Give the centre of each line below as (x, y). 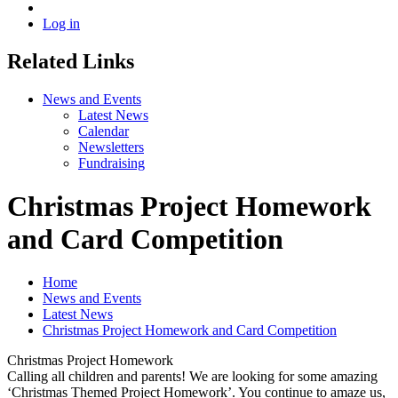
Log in (61, 23)
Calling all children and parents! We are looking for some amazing (192, 377)
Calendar (103, 131)
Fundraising (111, 163)
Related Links (71, 61)
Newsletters (111, 147)
